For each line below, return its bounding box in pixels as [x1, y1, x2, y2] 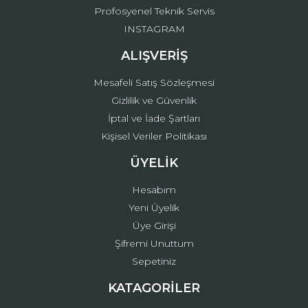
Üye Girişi [132, 219, 176, 232]
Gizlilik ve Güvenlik [111, 94, 197, 107]
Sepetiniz [132, 255, 176, 267]
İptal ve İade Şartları [108, 112, 200, 124]
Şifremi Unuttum [114, 237, 194, 250]
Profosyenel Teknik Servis [93, 5, 214, 17]
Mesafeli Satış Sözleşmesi [93, 76, 214, 89]
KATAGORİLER [108, 280, 200, 296]
